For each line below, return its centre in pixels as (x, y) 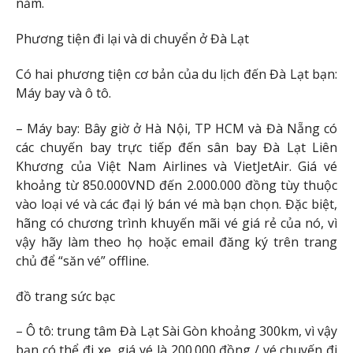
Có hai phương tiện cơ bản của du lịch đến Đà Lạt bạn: (176, 74)
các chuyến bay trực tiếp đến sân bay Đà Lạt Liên (176, 147)
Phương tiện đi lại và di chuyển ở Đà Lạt (132, 39)
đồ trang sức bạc (65, 296)
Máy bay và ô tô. (63, 93)
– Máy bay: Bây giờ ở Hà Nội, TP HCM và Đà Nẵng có (176, 128)
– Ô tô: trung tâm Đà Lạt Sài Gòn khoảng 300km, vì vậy (176, 331)
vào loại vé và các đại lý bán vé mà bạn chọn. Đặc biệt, (176, 204)
